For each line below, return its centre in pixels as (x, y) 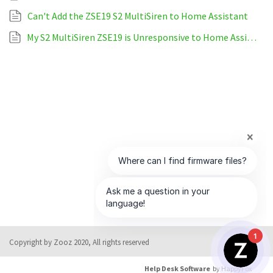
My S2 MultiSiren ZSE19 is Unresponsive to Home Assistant (252, 37)
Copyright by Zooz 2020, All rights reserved (79, 242)
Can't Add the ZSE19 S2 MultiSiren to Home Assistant (138, 16)
